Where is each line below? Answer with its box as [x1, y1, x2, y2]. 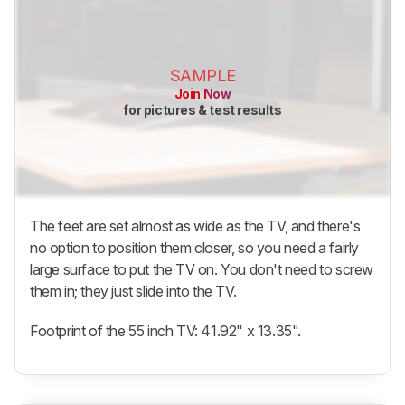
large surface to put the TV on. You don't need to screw [30, 260, 374, 279]
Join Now [174, 85, 231, 101]
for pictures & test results [123, 101, 282, 118]
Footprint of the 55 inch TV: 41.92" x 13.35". [30, 322, 301, 341]
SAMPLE [169, 65, 236, 85]
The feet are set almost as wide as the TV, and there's [30, 217, 361, 236]
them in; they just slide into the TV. [30, 282, 237, 301]
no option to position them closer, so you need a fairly [30, 239, 360, 258]
